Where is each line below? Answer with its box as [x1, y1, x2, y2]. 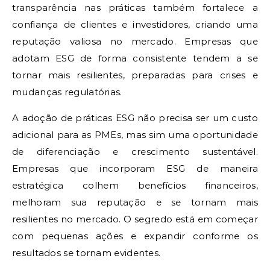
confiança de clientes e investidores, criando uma [12, 18, 258, 30]
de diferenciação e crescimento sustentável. [12, 145, 258, 157]
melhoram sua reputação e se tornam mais [12, 196, 258, 208]
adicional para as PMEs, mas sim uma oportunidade [12, 128, 258, 140]
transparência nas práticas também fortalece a [12, 1, 258, 13]
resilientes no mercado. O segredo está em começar [12, 213, 258, 225]
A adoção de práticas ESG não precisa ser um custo [12, 111, 258, 124]
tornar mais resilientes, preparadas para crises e [12, 69, 258, 81]
